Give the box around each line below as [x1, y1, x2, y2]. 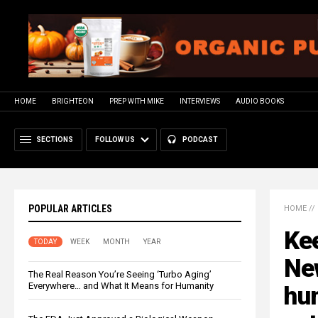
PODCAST [182, 135, 218, 143]
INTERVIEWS [180, 97, 220, 105]
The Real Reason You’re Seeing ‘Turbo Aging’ [28, 268, 212, 280]
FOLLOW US [95, 135, 135, 143]
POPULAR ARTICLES [28, 202, 112, 214]
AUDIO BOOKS [236, 97, 284, 105]
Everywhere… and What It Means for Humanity [28, 280, 214, 291]
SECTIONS [36, 135, 73, 143]
